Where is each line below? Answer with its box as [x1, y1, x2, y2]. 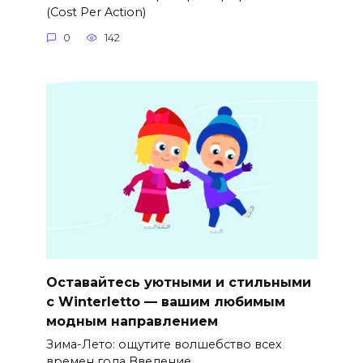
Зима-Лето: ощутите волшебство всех [45, 336, 282, 352]
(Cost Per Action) [45, 4, 146, 19]
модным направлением [45, 313, 218, 329]
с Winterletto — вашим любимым [45, 293, 285, 310]
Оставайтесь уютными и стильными [45, 274, 311, 290]
